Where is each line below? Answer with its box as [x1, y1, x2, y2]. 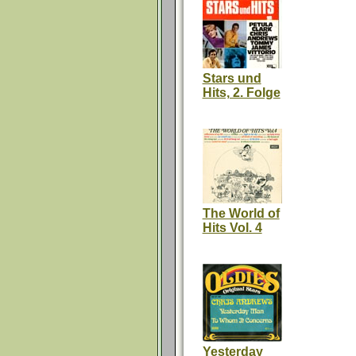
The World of [202, 207, 280, 220]
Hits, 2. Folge [202, 86, 281, 99]
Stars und [202, 72, 261, 85]
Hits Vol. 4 [202, 221, 262, 234]
